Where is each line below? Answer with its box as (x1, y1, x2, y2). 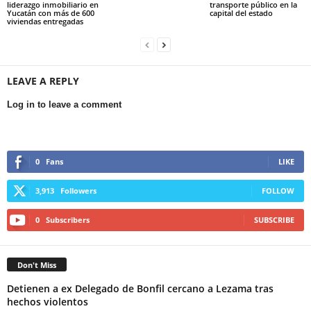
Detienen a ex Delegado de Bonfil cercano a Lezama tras (7, 281, 274, 295)
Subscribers (46, 214, 90, 225)
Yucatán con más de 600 (7, 7, 94, 18)
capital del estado (209, 7, 273, 18)
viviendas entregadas (7, 15, 83, 26)
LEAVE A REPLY (7, 74, 79, 87)
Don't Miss (17, 259, 56, 270)
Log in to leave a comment (7, 99, 121, 110)
